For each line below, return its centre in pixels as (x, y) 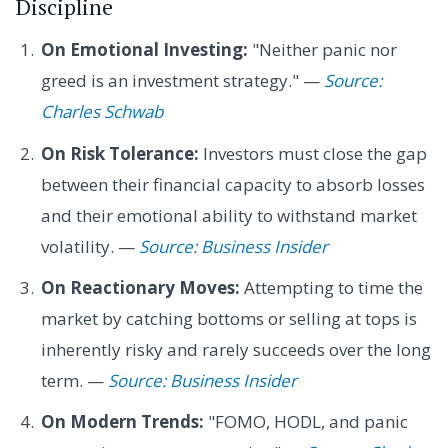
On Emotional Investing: (144, 50)
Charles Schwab (101, 112)
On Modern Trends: (122, 422)
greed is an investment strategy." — (182, 81)
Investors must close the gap (312, 153)
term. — (74, 381)
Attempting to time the (331, 288)
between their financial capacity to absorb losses (232, 184)
